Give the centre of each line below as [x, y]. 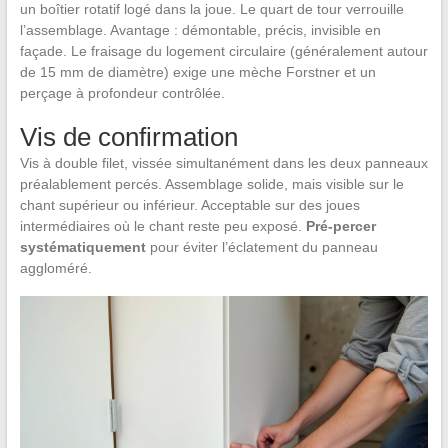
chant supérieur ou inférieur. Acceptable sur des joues [189, 205]
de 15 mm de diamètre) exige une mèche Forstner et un [197, 72]
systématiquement [82, 247]
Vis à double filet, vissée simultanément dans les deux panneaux [223, 163]
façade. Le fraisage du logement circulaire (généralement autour [223, 51]
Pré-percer [340, 226]
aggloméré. [55, 268]
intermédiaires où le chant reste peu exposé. [162, 226]
